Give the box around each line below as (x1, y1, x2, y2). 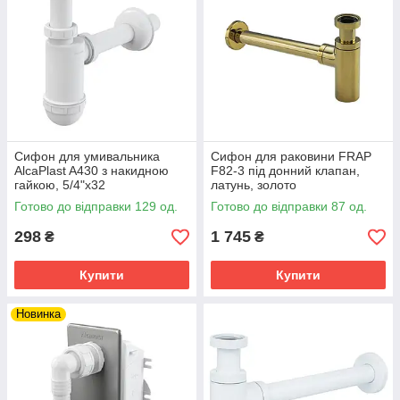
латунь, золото (211, 178, 296, 192)
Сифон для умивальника (14, 149, 160, 163)
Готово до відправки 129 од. (14, 199, 178, 213)
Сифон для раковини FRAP (211, 149, 371, 163)
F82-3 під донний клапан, (211, 163, 360, 178)
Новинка (16, 307, 61, 321)
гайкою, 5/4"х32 (14, 178, 105, 192)
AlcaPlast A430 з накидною (14, 163, 169, 178)
